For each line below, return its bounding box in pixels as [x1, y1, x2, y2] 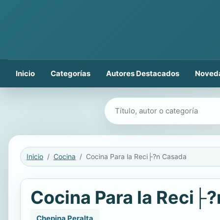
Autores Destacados [106, 69, 179, 78]
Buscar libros [106, 100, 152, 110]
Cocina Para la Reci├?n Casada [86, 152, 187, 161]
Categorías [51, 69, 90, 78]
